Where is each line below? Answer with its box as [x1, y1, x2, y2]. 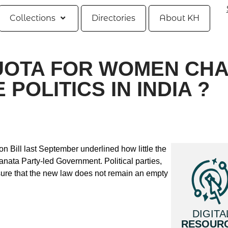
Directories [92, 13, 135, 23]
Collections [10, 13, 55, 23]
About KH [159, 13, 199, 23]
